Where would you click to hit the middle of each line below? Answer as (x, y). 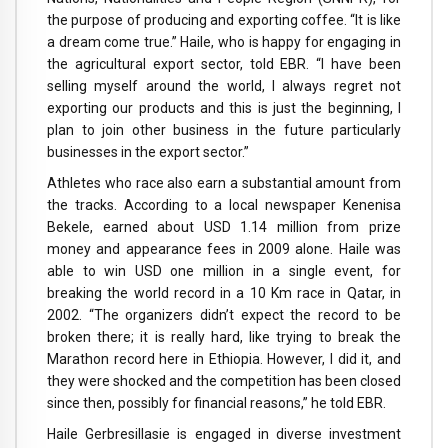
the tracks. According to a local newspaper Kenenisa (224, 205)
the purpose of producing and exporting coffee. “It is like (224, 20)
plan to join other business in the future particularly (224, 130)
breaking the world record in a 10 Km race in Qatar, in (224, 293)
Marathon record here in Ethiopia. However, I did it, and (224, 359)
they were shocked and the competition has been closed (224, 381)
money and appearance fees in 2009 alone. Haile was (224, 249)
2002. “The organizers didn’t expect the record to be (224, 315)
